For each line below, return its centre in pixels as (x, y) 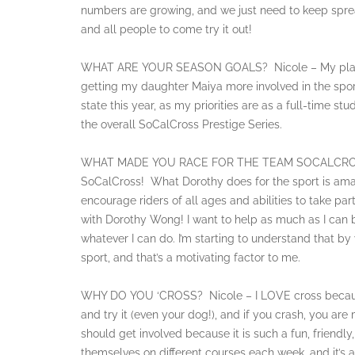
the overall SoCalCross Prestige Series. (181, 124)
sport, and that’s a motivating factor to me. (191, 257)
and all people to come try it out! (166, 29)
